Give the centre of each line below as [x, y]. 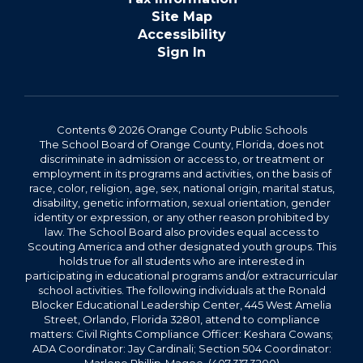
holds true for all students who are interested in [181, 261]
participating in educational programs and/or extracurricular [181, 275]
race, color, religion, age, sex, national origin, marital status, [181, 188]
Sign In [181, 52]
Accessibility [181, 34]
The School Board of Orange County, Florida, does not [181, 144]
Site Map [181, 17]
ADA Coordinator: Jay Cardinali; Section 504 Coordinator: [181, 348]
